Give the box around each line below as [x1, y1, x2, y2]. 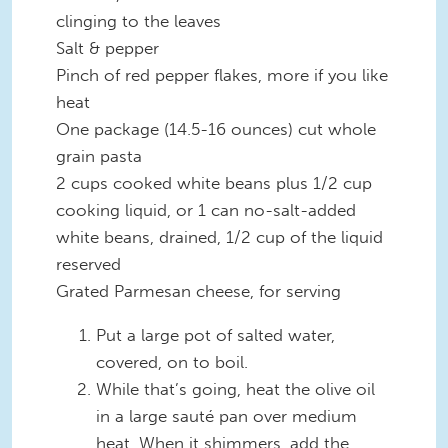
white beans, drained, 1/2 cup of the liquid [56, 226, 383, 247]
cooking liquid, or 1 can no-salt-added [56, 199, 356, 220]
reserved [56, 253, 121, 274]
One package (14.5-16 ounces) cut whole [56, 118, 376, 139]
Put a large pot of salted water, [96, 324, 335, 345]
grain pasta [56, 145, 142, 166]
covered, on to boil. [96, 351, 248, 372]
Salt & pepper [56, 37, 159, 58]
